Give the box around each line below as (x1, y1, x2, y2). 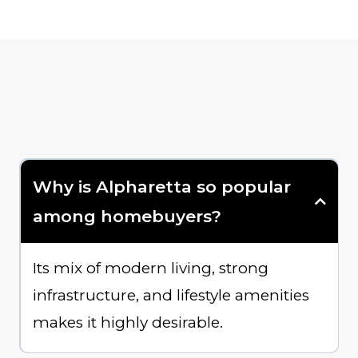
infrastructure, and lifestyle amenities (32, 285, 309, 304)
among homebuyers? (32, 205, 221, 226)
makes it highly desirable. (32, 312, 223, 332)
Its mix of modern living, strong (32, 258, 268, 277)
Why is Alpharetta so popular (32, 176, 291, 197)
